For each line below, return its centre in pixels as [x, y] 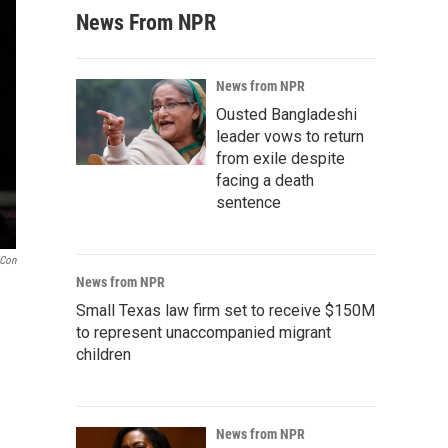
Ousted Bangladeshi [286, 114]
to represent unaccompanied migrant [203, 332]
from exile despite [280, 158]
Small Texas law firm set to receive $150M [225, 310]
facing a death [265, 180]
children [103, 354]
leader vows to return [290, 136]
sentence [248, 202]
